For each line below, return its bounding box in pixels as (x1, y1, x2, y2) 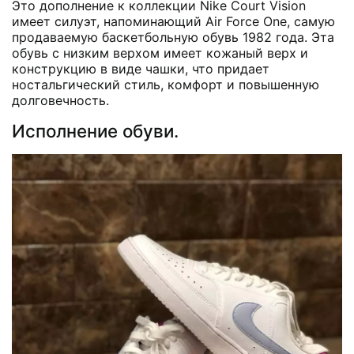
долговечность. (12, 92, 109, 109)
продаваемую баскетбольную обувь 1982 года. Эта (12, 29, 334, 46)
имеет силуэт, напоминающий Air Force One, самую (12, 13, 335, 30)
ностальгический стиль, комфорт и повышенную (12, 77, 319, 93)
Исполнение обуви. (12, 120, 179, 142)
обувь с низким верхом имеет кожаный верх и (12, 45, 308, 62)
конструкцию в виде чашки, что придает (12, 61, 269, 77)
